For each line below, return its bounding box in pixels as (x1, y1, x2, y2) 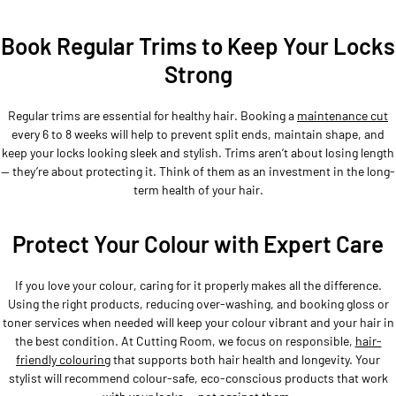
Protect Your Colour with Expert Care (12, 229, 384, 257)
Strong (164, 59, 232, 88)
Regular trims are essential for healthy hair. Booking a (8, 107, 297, 123)
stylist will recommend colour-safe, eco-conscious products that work (8, 369, 388, 385)
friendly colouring (16, 351, 110, 367)
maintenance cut (297, 107, 388, 123)
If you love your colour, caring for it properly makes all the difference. (14, 277, 382, 293)
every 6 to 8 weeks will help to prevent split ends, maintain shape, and (11, 126, 385, 141)
